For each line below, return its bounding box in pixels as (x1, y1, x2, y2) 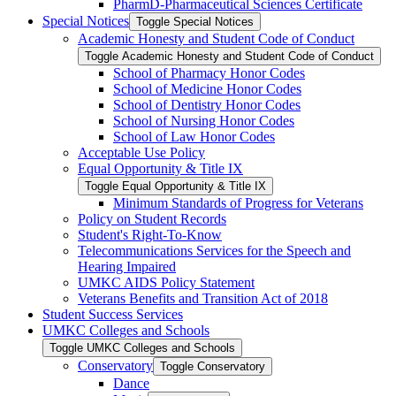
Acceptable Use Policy (78, 145, 205, 161)
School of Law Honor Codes (113, 129, 275, 145)
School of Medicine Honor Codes (113, 81, 301, 97)
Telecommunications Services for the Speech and (78, 243, 351, 259)
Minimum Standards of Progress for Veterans (113, 195, 363, 211)
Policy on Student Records (78, 211, 226, 227)
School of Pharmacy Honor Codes (113, 65, 305, 81)
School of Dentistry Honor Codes (113, 97, 301, 113)
